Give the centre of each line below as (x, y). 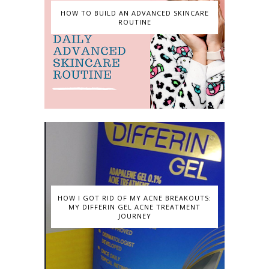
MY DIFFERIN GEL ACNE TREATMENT (134, 207)
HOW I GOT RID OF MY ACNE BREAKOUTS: (134, 198)
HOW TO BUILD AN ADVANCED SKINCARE (134, 13)
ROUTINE (134, 22)
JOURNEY (134, 216)
